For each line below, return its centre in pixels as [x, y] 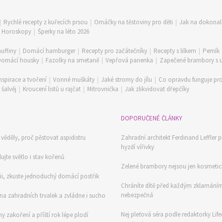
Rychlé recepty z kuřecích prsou [46, 22]
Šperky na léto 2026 [63, 31]
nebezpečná [137, 195]
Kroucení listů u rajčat [52, 89]
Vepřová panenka [129, 60]
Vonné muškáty [74, 80]
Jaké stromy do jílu [127, 80]
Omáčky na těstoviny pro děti [134, 22]
